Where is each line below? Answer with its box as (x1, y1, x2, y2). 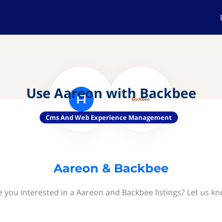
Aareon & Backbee (54, 161, 168, 175)
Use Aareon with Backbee (26, 84, 196, 102)
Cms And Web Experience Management (45, 113, 172, 122)
